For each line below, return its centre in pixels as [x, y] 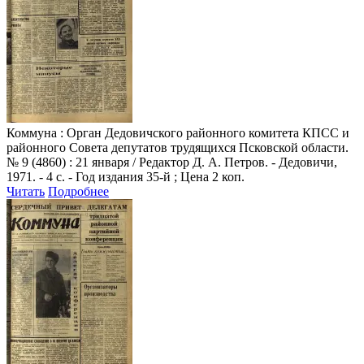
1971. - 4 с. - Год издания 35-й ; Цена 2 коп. [126, 176]
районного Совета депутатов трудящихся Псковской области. [178, 147]
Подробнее [78, 191]
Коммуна [33, 132]
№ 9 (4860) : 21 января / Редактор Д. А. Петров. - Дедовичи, [172, 162]
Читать [26, 191]
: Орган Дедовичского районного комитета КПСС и [205, 132]
